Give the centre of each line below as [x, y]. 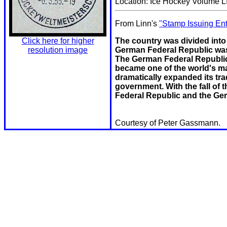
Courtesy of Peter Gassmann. [168, 123]
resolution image [58, 50]
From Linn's [137, 23]
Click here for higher [58, 41]
